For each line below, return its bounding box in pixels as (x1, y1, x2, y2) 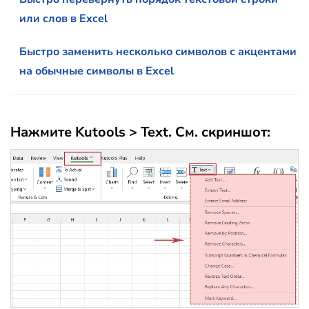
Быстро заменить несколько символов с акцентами (19, 44, 297, 60)
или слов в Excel (19, 11, 108, 27)
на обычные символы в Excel (19, 63, 174, 79)
